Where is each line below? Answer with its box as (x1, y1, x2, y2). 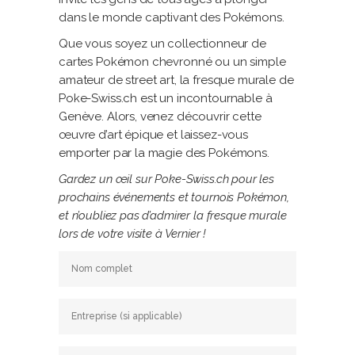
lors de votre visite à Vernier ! (59, 227, 207, 242)
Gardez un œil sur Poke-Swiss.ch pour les (59, 172, 275, 187)
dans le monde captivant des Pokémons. (59, 10, 284, 25)
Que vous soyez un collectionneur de (59, 36, 266, 52)
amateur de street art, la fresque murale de (59, 73, 294, 88)
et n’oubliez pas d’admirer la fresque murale (59, 208, 287, 223)
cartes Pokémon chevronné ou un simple (59, 55, 286, 70)
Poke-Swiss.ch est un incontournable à (59, 91, 273, 106)
